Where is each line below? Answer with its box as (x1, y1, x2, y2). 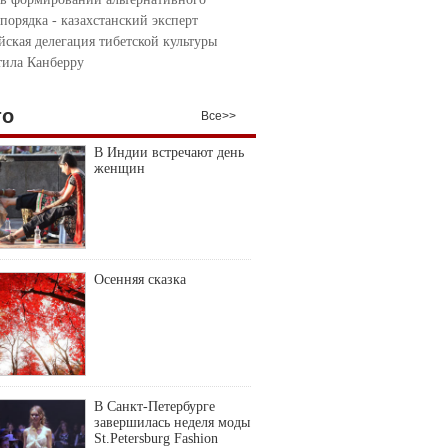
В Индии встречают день (94, 145, 244, 160)
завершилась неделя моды (94, 415, 250, 431)
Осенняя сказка (94, 272, 186, 288)
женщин (94, 161, 145, 176)
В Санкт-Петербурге (94, 399, 215, 415)
